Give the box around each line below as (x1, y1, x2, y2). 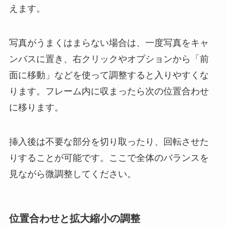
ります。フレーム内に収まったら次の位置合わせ (9, 86, 209, 96)
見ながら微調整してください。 (9, 168, 136, 179)
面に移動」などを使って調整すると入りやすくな (9, 70, 209, 80)
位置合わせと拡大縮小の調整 (9, 212, 140, 224)
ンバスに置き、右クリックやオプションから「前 (9, 53, 209, 64)
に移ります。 (9, 102, 64, 112)
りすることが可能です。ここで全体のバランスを (9, 152, 209, 163)
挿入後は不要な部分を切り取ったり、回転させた (9, 136, 209, 147)
